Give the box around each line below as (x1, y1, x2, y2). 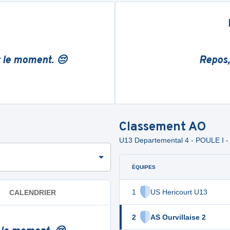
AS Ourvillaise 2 (150, 213, 206, 221)
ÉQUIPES (132, 164, 156, 170)
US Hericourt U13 (150, 188, 207, 196)
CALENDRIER (9, 188, 56, 197)
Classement (119, 120, 188, 135)
